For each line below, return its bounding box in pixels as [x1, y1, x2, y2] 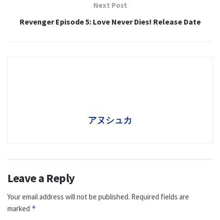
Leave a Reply [7, 170, 75, 186]
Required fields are [131, 192, 189, 202]
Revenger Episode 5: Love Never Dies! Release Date [19, 17, 201, 27]
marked [7, 204, 31, 214]
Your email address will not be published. [7, 192, 130, 202]
